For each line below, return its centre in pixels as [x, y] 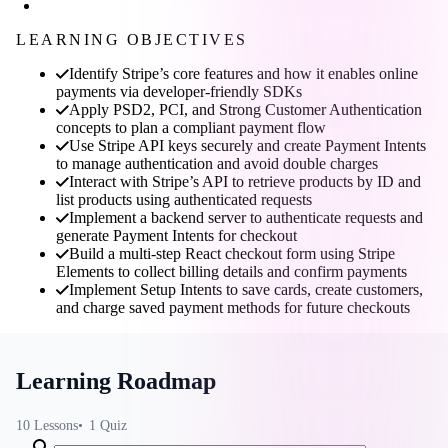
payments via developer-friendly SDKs [179, 91]
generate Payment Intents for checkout [176, 235]
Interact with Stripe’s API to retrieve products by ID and [245, 181]
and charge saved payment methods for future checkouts [233, 307]
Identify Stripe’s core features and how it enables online [243, 73]
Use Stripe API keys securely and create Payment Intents [247, 145]
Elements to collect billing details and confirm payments [231, 271]
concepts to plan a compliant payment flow [191, 127]
